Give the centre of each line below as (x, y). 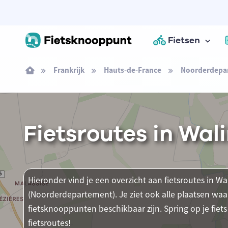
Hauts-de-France (132, 70)
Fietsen (184, 40)
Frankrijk (69, 70)
